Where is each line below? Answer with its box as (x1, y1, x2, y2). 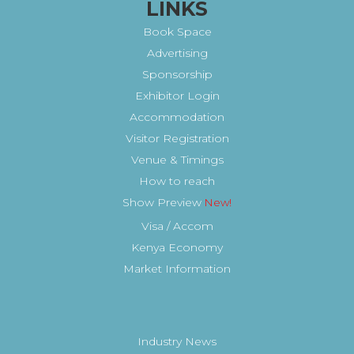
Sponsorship (141, 66, 213, 81)
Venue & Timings (130, 152, 224, 167)
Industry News (137, 334, 217, 349)
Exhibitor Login (134, 88, 220, 103)
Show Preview (122, 194, 201, 209)
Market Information (123, 262, 231, 277)
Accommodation (130, 109, 224, 124)
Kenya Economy (131, 240, 223, 255)
